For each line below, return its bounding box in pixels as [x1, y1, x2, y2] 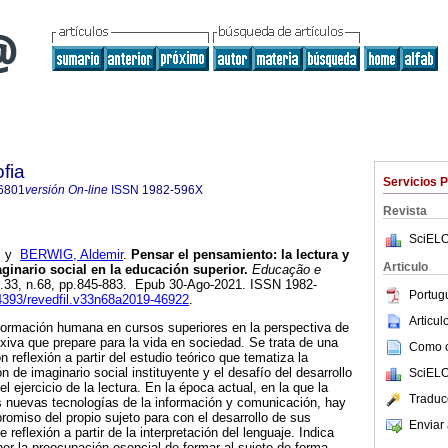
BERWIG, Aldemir [20, 247, 123, 263]
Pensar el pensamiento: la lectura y [127, 247, 349, 263]
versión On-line [25, 183, 108, 197]
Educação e [248, 262, 321, 278]
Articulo [383, 260, 428, 274]
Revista [383, 204, 427, 218]
